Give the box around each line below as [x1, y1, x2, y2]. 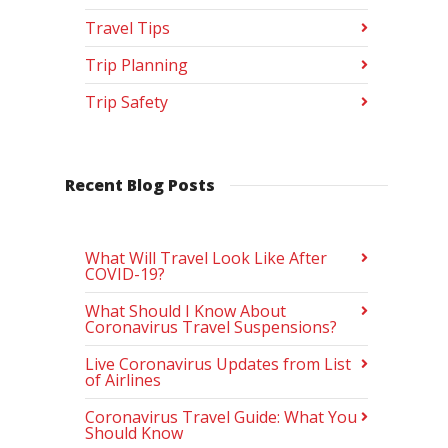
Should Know [85, 422, 183, 445]
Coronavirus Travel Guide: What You [85, 406, 357, 429]
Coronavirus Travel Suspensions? [85, 316, 337, 339]
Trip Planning [85, 54, 188, 77]
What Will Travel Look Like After [85, 247, 327, 270]
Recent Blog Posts [65, 174, 215, 197]
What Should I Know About [85, 300, 286, 323]
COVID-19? [85, 263, 165, 286]
